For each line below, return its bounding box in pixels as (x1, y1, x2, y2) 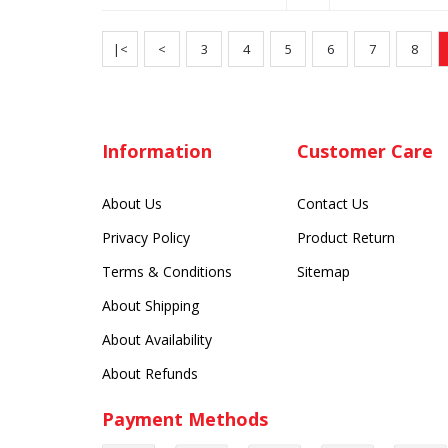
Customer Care (297, 139, 433, 164)
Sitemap (297, 262, 350, 282)
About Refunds (102, 364, 198, 384)
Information (102, 139, 212, 164)
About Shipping (102, 296, 199, 316)
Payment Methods (102, 407, 268, 432)
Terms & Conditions (102, 262, 232, 282)
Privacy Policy (102, 228, 190, 248)
